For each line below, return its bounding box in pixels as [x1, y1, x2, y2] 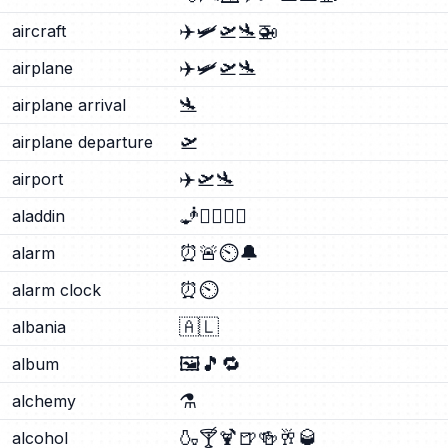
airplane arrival [12, 95, 126, 115]
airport [12, 169, 63, 189]
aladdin [12, 206, 65, 226]
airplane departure [12, 132, 153, 152]
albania [12, 317, 66, 337]
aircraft [12, 21, 66, 41]
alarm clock [12, 280, 101, 300]
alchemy [12, 391, 76, 411]
